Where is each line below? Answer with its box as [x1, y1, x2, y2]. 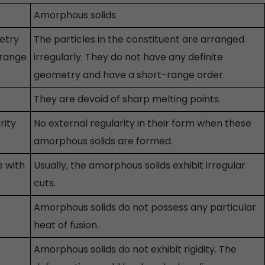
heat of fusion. [34, 218, 99, 232]
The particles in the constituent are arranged [34, 33, 244, 47]
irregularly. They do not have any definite [34, 50, 223, 64]
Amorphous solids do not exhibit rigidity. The [34, 243, 237, 257]
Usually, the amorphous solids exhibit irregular [34, 159, 245, 173]
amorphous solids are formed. [34, 134, 173, 148]
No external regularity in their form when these [34, 117, 251, 131]
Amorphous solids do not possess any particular [34, 201, 256, 215]
